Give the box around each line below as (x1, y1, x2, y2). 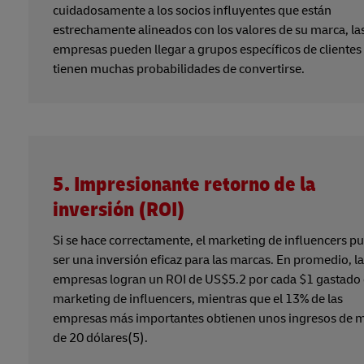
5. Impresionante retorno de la (53, 171, 315, 197)
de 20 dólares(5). (53, 329, 148, 346)
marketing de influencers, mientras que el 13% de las (53, 290, 343, 307)
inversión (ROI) (53, 197, 185, 223)
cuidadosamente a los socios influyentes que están (53, 2, 331, 19)
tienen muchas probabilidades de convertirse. (53, 60, 305, 77)
